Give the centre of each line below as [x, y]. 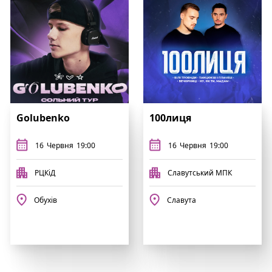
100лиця [170, 118]
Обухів [46, 200]
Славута [182, 200]
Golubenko [43, 118]
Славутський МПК [200, 172]
